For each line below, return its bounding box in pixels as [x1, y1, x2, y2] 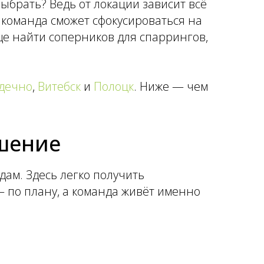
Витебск [38, 78, 81, 94]
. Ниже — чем [134, 78, 208, 94]
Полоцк [94, 78, 134, 94]
